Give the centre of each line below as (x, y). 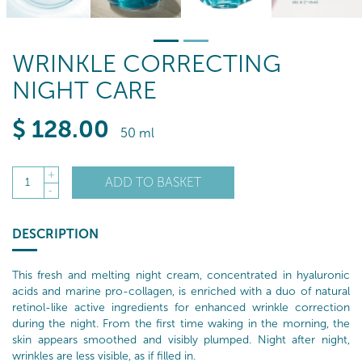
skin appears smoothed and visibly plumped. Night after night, (181, 340)
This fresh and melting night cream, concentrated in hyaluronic (181, 276)
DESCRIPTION (55, 234)
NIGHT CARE (84, 91)
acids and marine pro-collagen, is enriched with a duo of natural (181, 292)
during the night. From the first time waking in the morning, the (181, 324)
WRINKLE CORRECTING (147, 64)
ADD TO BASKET (153, 182)
